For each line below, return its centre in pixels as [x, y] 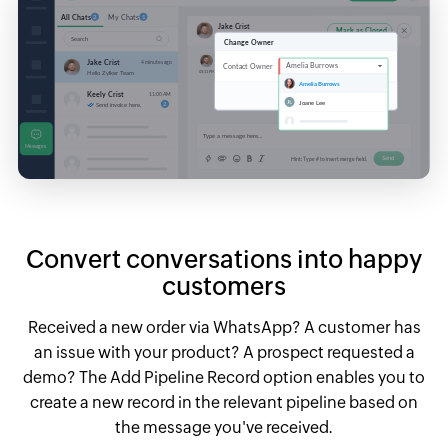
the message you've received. [224, 427]
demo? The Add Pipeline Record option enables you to [224, 377]
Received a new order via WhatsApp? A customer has [224, 327]
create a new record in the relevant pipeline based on [224, 402]
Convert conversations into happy [224, 258]
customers [224, 285]
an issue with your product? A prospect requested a [224, 352]
